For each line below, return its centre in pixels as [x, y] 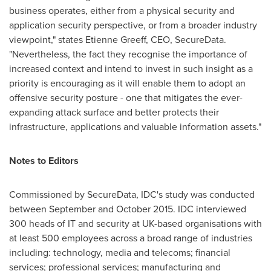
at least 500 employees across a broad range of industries [131, 238]
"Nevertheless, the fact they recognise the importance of [128, 54]
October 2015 [145, 209]
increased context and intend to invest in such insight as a [131, 69]
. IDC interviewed [210, 209]
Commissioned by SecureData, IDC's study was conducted [132, 194]
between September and [63, 209]
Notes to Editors [44, 161]
